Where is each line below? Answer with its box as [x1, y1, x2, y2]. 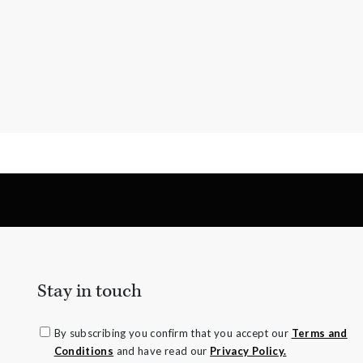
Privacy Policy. [210, 344, 287, 357]
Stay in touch [36, 279, 142, 303]
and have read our [113, 344, 211, 357]
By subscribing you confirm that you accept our [53, 326, 292, 340]
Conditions [53, 344, 114, 357]
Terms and [291, 326, 348, 340]
